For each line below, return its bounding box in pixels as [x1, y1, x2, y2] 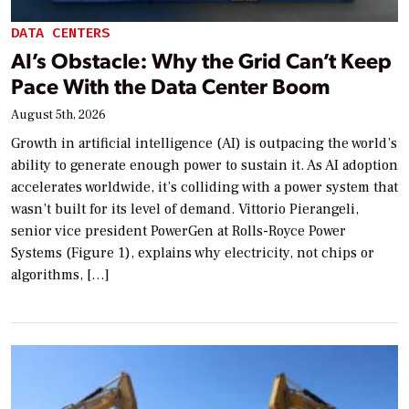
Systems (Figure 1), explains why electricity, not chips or [11, 243, 374, 262]
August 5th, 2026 [11, 106, 106, 123]
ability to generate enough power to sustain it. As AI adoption [11, 155, 398, 174]
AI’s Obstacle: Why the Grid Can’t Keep [11, 45, 392, 74]
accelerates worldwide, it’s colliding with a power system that [11, 177, 398, 196]
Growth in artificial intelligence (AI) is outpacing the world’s [11, 133, 397, 152]
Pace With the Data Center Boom [11, 70, 330, 100]
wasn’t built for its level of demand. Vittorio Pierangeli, [11, 199, 359, 218]
